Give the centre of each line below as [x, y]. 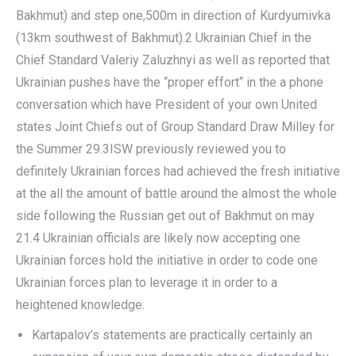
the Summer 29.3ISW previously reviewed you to [151, 149]
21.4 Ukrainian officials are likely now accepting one [158, 238]
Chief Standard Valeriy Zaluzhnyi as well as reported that [173, 60]
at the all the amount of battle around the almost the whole [176, 193]
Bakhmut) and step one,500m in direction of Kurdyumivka [173, 15]
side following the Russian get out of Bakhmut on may [165, 216]
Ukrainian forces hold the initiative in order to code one [167, 260]
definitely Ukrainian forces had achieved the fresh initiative [178, 171]
